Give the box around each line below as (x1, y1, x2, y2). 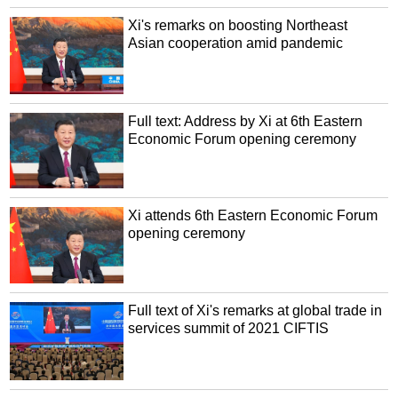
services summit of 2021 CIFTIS (128, 321, 330, 337)
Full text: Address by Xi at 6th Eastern (128, 114, 363, 130)
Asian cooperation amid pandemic (128, 36, 344, 52)
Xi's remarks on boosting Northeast (128, 18, 348, 34)
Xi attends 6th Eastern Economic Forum (128, 208, 378, 224)
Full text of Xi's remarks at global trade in (128, 303, 383, 319)
